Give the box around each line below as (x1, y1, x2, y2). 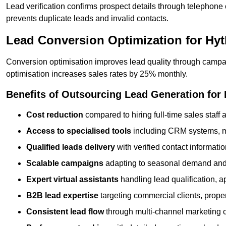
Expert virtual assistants (26, 175, 119, 184)
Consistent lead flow (26, 207, 104, 216)
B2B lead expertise (26, 191, 98, 200)
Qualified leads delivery (26, 143, 115, 152)
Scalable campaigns (26, 159, 103, 168)
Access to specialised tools (26, 127, 131, 136)
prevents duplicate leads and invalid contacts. (6, 14, 168, 23)
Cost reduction (26, 110, 83, 120)
